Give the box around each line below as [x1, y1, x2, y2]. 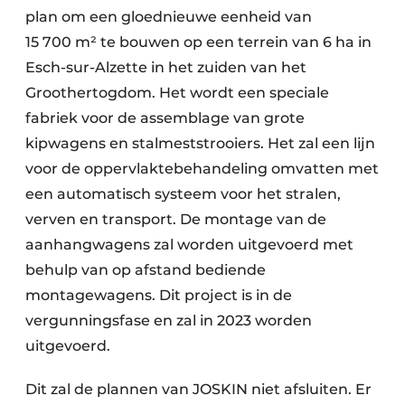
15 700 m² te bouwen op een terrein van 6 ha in [25, 33, 372, 51]
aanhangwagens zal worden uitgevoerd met [25, 235, 353, 253]
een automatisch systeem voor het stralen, [25, 184, 341, 202]
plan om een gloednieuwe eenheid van [25, 7, 312, 25]
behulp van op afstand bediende [25, 260, 266, 278]
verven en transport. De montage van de [25, 210, 326, 228]
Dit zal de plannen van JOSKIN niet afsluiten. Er [25, 380, 372, 398]
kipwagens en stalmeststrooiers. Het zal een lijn [25, 134, 375, 152]
